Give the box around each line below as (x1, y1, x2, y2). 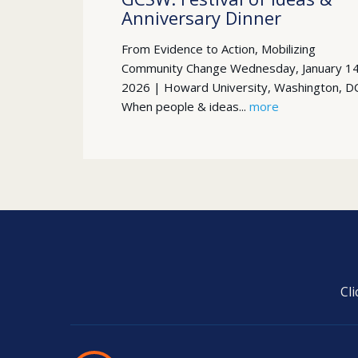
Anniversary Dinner (121, 6, 281, 30)
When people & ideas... (121, 98, 249, 114)
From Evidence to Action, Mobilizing (121, 41, 316, 57)
